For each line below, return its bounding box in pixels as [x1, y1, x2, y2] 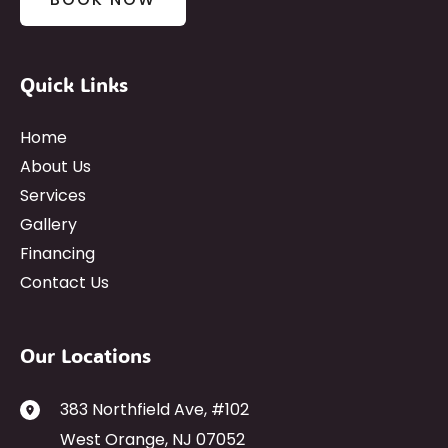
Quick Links [20, 71, 128, 98]
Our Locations [20, 342, 151, 369]
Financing [20, 242, 95, 266]
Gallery [20, 213, 77, 237]
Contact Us [20, 271, 109, 295]
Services [20, 184, 86, 208]
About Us [20, 155, 91, 179]
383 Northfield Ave [60, 398, 204, 422]
